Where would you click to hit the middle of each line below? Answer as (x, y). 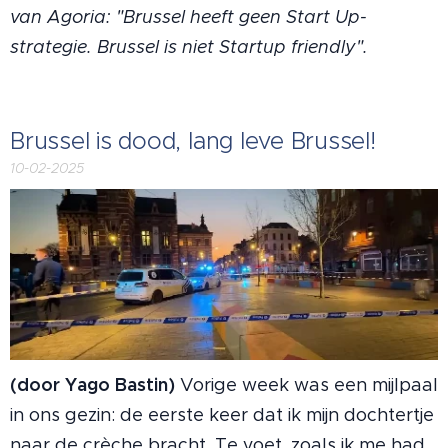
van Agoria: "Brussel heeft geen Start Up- (188, 16)
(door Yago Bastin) (92, 385)
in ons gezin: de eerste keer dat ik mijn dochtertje (222, 415)
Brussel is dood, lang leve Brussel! (193, 140)
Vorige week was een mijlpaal (306, 385)
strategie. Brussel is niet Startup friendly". (189, 46)
